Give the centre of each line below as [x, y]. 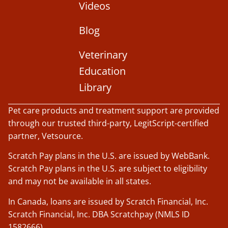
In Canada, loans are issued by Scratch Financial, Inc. [108, 201]
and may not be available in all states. [80, 181]
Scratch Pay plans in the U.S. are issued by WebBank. [109, 156]
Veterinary [103, 55]
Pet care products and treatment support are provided [114, 111]
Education [102, 71]
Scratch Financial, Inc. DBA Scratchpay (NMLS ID [99, 214]
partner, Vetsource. [46, 136]
